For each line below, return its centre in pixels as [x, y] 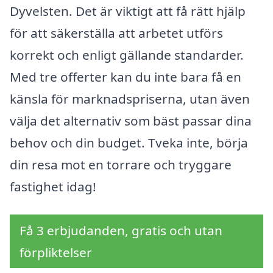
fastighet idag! [53, 186]
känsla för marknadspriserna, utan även [130, 98]
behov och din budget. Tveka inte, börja [129, 142]
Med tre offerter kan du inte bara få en [126, 76]
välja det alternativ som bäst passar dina [131, 120]
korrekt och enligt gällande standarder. [127, 55]
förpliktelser [56, 252]
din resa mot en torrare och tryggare [121, 164]
